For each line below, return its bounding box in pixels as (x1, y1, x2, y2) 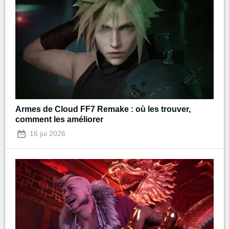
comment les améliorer (15, 115, 103, 124)
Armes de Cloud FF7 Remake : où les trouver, (15, 105, 191, 114)
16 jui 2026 (28, 129, 65, 138)
